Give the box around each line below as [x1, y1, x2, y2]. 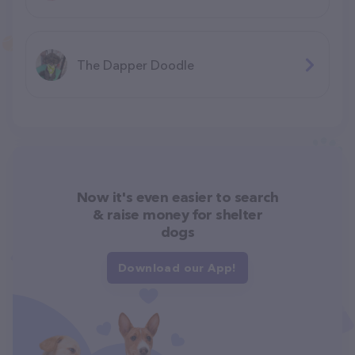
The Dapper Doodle [77, 56, 194, 73]
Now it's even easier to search [77, 188, 278, 206]
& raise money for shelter [93, 205, 262, 223]
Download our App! [118, 260, 237, 275]
